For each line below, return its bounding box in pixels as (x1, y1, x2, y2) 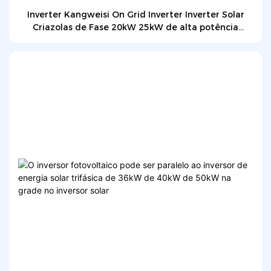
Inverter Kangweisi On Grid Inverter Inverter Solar (27, 9, 244, 21)
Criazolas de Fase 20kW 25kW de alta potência (33, 22, 238, 33)
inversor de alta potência (80, 34, 191, 46)
